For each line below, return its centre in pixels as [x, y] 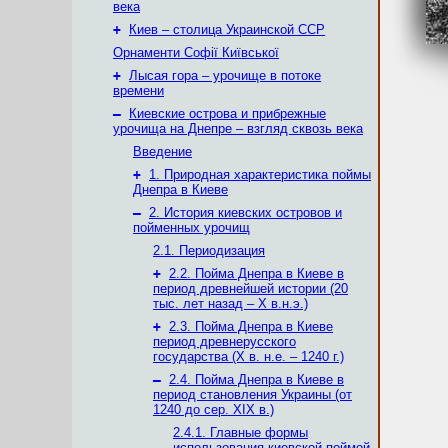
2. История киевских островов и [245, 212]
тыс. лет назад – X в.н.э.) [230, 303]
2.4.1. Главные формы [240, 432]
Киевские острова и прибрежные [227, 113]
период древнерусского [224, 341]
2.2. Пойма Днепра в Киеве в [256, 273]
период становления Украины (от [252, 394]
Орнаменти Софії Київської [196, 52]
